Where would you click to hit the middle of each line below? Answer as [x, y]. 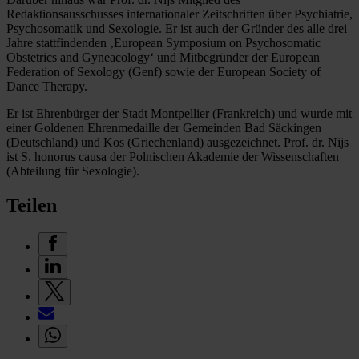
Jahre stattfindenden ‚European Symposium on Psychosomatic [163, 42]
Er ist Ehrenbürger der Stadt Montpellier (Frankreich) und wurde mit [179, 113]
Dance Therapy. [47, 86]
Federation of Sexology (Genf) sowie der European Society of [163, 71]
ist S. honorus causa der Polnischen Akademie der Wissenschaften [173, 156]
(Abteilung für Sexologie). [73, 171]
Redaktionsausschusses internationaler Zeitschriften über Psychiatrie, [179, 14]
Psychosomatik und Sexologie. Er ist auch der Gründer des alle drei [177, 28]
